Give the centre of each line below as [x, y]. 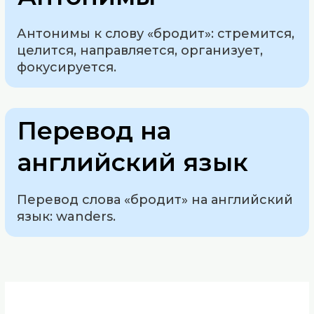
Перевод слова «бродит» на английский [155, 199]
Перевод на [95, 130]
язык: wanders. [67, 216]
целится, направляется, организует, [140, 51]
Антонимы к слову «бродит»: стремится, [156, 34]
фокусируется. [67, 68]
